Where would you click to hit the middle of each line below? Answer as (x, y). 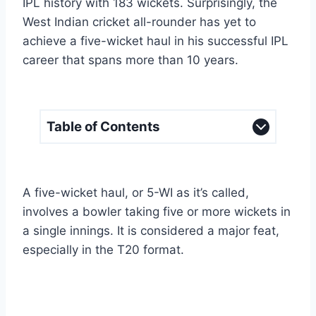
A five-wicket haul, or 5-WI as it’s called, (136, 193)
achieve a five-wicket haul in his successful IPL (156, 41)
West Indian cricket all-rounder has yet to (139, 22)
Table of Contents (103, 127)
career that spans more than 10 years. (130, 60)
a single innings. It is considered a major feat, (151, 231)
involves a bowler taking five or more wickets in (157, 212)
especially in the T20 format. (103, 250)
